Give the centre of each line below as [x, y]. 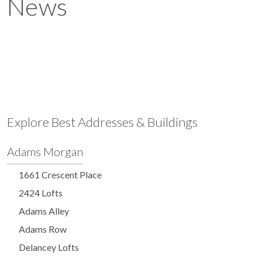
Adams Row [43, 229]
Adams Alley [44, 211]
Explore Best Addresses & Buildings [102, 122]
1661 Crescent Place [60, 175]
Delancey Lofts [49, 247]
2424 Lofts [41, 193]
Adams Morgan [45, 152]
